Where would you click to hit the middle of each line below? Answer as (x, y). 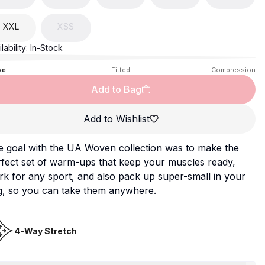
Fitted (121, 70)
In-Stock (46, 48)
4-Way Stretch (46, 231)
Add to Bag (116, 89)
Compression (233, 70)
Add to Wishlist (116, 119)
